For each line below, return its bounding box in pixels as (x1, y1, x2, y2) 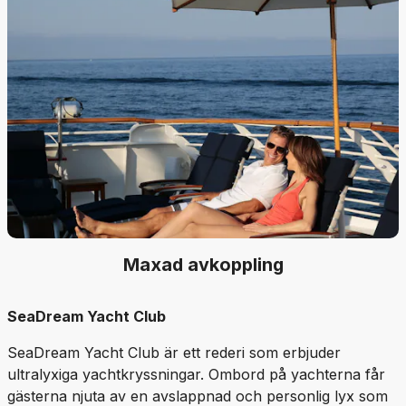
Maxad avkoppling (122, 254, 284, 275)
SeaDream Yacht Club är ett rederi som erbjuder (7, 343, 341, 362)
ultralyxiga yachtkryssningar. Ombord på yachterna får (7, 365, 385, 383)
